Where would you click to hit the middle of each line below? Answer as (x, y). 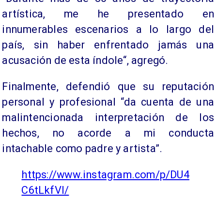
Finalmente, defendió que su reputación (108, 87)
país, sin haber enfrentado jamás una (108, 45)
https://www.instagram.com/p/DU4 (105, 175)
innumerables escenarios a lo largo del (108, 30)
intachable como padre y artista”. (82, 149)
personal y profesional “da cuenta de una (108, 102)
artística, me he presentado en (108, 14)
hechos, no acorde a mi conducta (108, 133)
